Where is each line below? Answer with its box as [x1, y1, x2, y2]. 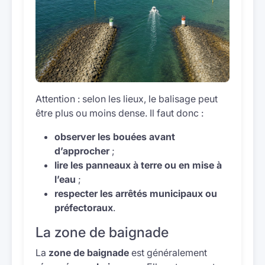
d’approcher [54, 145, 109, 157]
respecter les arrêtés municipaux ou [54, 188, 217, 199]
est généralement [129, 247, 207, 258]
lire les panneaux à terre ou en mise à [54, 159, 222, 171]
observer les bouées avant [54, 131, 175, 143]
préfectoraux [54, 202, 113, 214]
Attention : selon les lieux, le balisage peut [35, 93, 218, 105]
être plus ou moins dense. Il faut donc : [35, 107, 203, 119]
